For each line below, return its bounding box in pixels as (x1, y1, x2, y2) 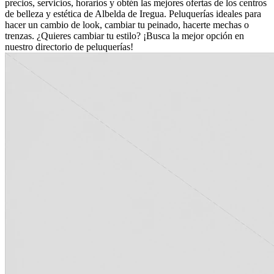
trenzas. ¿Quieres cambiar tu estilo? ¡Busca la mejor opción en (5, 30, 244, 41)
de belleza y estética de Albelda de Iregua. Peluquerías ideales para (5, 8, 261, 19)
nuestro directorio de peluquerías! (5, 41, 133, 52)
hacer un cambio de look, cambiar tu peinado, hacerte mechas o (5, 19, 249, 30)
